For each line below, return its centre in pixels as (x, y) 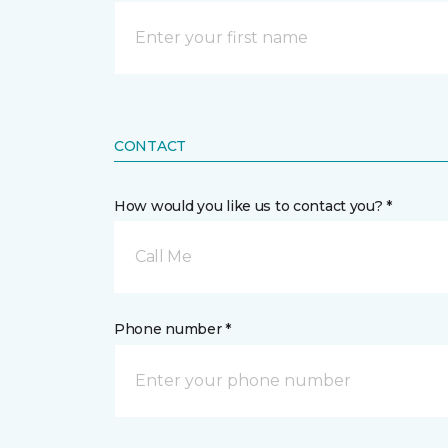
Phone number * (173, 329)
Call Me (163, 257)
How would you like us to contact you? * (253, 206)
